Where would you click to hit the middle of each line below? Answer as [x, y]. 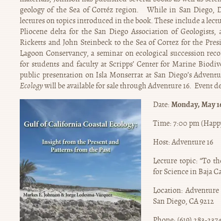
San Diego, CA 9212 [184, 201]
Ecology [31, 86]
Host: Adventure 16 [183, 142]
